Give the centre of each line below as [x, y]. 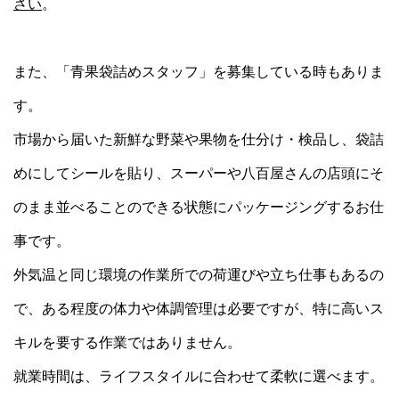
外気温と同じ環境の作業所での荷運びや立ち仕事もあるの [199, 275]
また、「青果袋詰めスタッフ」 [113, 72]
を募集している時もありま [298, 72]
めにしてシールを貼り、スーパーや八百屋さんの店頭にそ [199, 173]
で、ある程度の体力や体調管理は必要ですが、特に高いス [199, 309]
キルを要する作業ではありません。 [127, 342]
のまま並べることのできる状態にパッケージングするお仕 [199, 207]
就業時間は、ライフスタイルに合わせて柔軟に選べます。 [199, 376]
